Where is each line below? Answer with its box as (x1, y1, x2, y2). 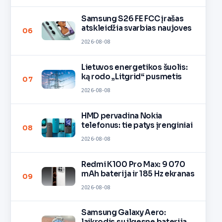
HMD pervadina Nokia (81, 111, 163, 120)
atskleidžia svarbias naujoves (81, 23, 192, 33)
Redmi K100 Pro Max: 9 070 (81, 159, 185, 169)
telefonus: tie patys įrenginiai (81, 120, 193, 130)
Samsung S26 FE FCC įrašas (81, 13, 184, 23)
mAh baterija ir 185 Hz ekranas (81, 168, 195, 178)
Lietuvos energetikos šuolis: (81, 62, 188, 72)
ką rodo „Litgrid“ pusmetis (81, 71, 182, 81)
